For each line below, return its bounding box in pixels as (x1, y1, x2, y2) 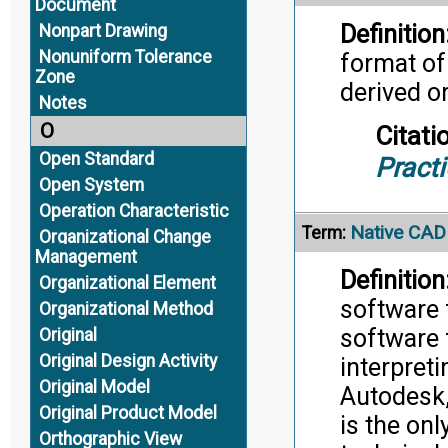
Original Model (38, 377, 150, 397)
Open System (38, 175, 144, 195)
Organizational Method (38, 299, 213, 319)
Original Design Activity (38, 351, 217, 371)
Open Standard (38, 149, 154, 169)
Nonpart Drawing (38, 21, 167, 41)
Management (34, 247, 137, 267)
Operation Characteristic (38, 201, 229, 221)
